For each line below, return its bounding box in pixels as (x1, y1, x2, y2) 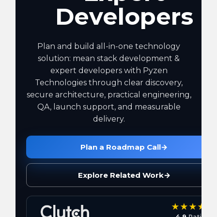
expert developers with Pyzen (50, 66, 168, 75)
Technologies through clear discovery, (35, 78, 183, 87)
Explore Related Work (77, 170, 164, 180)
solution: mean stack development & (38, 54, 180, 63)
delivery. (93, 114, 125, 124)
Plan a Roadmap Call (80, 142, 161, 152)
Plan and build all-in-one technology (37, 42, 181, 51)
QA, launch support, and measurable (37, 102, 181, 111)
